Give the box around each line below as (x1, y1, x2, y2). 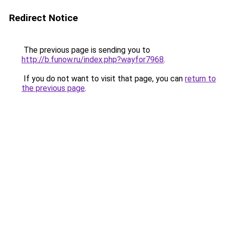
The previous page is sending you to (22, 45, 150, 55)
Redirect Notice (9, 12, 78, 24)
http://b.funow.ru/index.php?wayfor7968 (22, 55, 164, 64)
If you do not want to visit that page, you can (22, 74, 185, 83)
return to (185, 74, 216, 83)
